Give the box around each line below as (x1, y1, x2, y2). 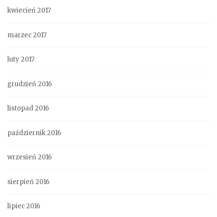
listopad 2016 (7, 104, 49, 113)
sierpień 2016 (7, 177, 49, 186)
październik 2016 (7, 128, 61, 137)
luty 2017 (7, 55, 34, 64)
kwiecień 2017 (7, 6, 51, 15)
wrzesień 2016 (7, 153, 52, 162)
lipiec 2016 (7, 202, 40, 211)
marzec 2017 (7, 31, 46, 39)
